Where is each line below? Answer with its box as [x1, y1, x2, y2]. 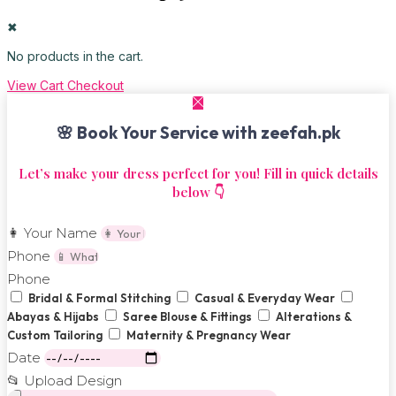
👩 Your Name [7, 225, 101, 242]
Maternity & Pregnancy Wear [126, 328, 291, 343]
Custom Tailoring [7, 328, 105, 343]
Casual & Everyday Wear [194, 291, 338, 306]
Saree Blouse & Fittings [123, 309, 255, 324]
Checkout [67, 78, 124, 94]
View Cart [7, 78, 67, 94]
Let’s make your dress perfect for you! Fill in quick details [18, 164, 378, 183]
